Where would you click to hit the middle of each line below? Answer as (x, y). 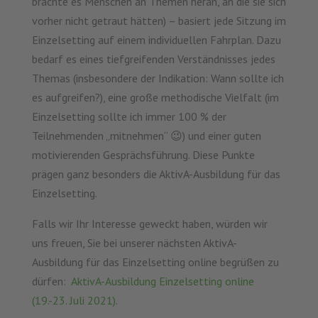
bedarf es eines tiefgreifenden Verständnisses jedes (153, 59)
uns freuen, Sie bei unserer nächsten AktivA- (134, 243)
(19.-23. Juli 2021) (73, 301)
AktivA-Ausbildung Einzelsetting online (162, 281)
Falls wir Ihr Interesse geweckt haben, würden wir (149, 224)
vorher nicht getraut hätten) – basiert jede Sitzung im (159, 21)
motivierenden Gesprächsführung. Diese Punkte (143, 155)
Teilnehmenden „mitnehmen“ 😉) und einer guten (146, 136)
